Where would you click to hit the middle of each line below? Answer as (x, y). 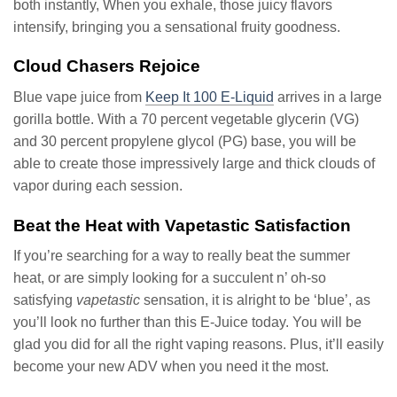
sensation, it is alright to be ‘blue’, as (255, 300)
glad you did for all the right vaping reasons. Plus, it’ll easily (198, 345)
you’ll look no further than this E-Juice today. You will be (187, 323)
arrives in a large (328, 97)
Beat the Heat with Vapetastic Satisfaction (182, 225)
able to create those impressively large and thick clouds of (194, 163)
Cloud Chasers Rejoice (107, 66)
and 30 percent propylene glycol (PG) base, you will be (185, 141)
